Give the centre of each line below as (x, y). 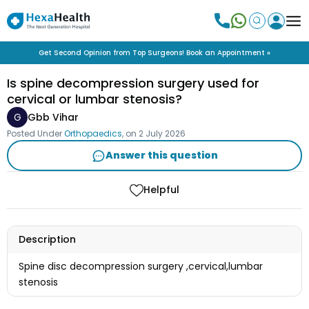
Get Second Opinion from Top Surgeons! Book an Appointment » (154, 53)
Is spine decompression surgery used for (133, 83)
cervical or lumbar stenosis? (94, 99)
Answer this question (161, 155)
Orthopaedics (93, 133)
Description (47, 240)
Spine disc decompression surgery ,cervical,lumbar (141, 267)
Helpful (161, 190)
